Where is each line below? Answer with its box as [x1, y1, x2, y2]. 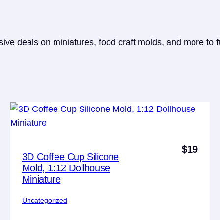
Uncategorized [22, 196, 67, 204]
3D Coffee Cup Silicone [22, 151, 119, 162]
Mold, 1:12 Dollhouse [22, 162, 110, 173]
